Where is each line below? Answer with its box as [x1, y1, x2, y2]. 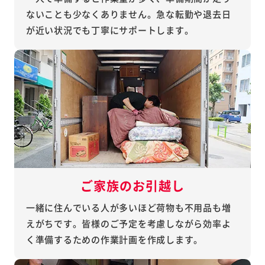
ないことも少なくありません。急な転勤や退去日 [25, 8, 231, 21]
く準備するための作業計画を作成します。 [25, 233, 203, 246]
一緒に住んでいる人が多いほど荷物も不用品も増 [25, 201, 231, 214]
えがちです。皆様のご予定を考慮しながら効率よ [25, 217, 231, 230]
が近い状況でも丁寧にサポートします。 [25, 24, 194, 37]
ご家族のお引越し [80, 176, 185, 195]
